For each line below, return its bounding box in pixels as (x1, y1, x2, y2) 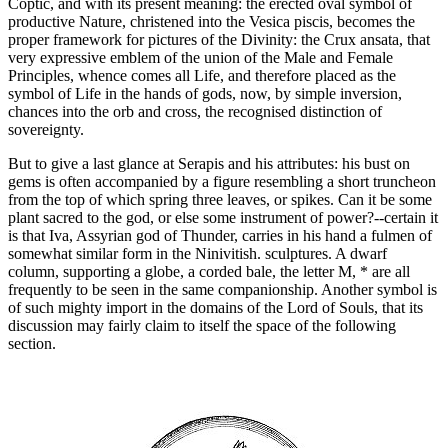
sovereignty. (8, 121, 84, 139)
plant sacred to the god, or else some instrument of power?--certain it (8, 209, 438, 227)
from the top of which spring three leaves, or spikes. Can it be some (8, 191, 432, 209)
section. (8, 335, 56, 353)
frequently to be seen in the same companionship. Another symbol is (8, 281, 437, 299)
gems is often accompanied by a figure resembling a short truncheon (8, 173, 436, 191)
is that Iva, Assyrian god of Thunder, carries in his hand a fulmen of (8, 227, 432, 245)
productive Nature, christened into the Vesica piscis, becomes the (8, 13, 415, 31)
